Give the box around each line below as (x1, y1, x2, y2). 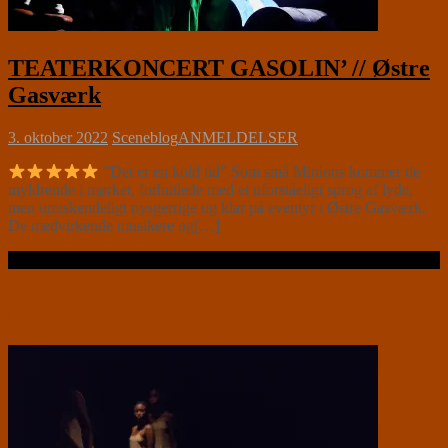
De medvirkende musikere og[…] (8, 217, 220, 235)
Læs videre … (8, 251, 98, 269)
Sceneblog (112, 128, 178, 146)
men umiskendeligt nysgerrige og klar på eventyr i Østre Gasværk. (8, 199, 426, 217)
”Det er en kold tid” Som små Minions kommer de (99, 163, 421, 181)
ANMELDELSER (178, 128, 298, 146)
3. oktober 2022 (8, 128, 108, 146)
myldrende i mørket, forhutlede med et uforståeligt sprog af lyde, (8, 181, 413, 199)
